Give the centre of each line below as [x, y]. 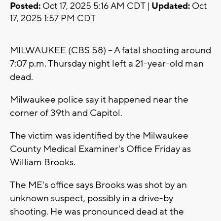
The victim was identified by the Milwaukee [99, 136]
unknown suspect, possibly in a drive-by [92, 199]
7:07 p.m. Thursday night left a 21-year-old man [107, 64]
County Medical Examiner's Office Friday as [100, 149]
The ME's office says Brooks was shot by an [98, 185]
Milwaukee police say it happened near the [99, 100]
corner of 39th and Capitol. [67, 113]
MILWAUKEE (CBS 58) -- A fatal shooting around [110, 51]
